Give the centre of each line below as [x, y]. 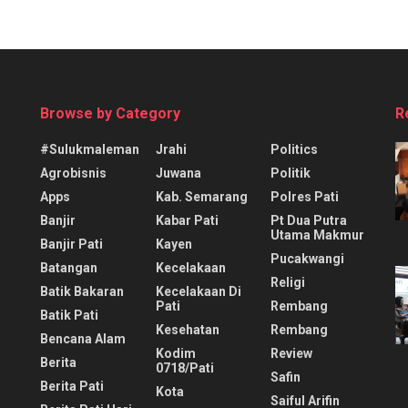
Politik [291, 173]
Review [292, 353]
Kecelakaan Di [198, 291]
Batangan [69, 267]
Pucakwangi [308, 258]
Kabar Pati [187, 220]
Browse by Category [110, 113]
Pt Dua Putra [309, 220]
